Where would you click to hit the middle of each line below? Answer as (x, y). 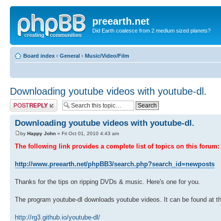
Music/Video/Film (107, 55)
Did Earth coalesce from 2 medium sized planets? (151, 31)
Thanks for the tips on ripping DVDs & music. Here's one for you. (108, 182)
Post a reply (24, 102)
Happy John (41, 133)
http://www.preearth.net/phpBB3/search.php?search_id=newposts (115, 164)
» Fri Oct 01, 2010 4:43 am (87, 133)
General (70, 55)
